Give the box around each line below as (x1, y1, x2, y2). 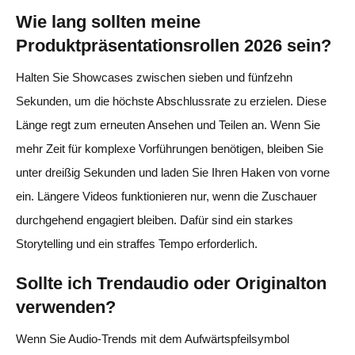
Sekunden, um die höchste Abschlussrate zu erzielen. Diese (16, 94, 326, 108)
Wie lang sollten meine (16, 11, 200, 32)
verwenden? (16, 296, 116, 317)
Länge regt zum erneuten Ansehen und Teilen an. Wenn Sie (16, 117, 320, 132)
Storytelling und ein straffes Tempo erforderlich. (16, 236, 258, 250)
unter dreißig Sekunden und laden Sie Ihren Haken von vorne (16, 165, 330, 179)
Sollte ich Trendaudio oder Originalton (16, 273, 326, 293)
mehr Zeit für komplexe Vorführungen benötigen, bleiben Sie (16, 141, 323, 155)
